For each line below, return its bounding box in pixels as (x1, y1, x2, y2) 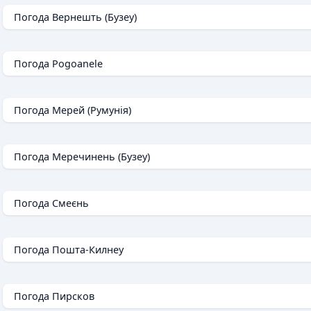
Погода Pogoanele (14, 57, 103, 71)
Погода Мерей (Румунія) (14, 103, 131, 117)
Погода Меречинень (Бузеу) (14, 150, 150, 164)
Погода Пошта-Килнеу (14, 243, 124, 257)
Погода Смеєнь (14, 196, 89, 210)
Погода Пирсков (14, 289, 94, 303)
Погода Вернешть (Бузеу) (14, 10, 137, 24)
